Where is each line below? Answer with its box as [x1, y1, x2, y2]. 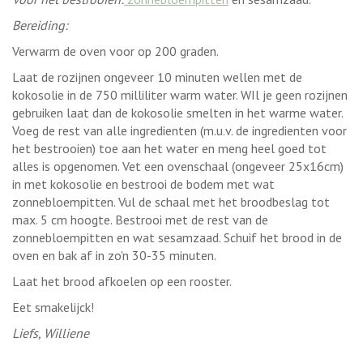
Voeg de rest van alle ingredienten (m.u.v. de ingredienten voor [12, 122, 347, 139]
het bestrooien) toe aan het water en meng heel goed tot [12, 140, 327, 157]
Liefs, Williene [12, 325, 89, 342]
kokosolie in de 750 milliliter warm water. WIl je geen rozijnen [12, 87, 348, 104]
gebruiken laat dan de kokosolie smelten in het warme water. [12, 105, 343, 122]
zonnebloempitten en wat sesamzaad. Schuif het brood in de [12, 229, 342, 246]
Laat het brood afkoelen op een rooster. [12, 273, 234, 290]
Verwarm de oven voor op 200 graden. [12, 43, 221, 60]
